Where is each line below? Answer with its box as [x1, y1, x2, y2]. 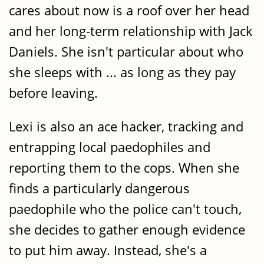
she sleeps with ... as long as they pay [9, 62, 236, 81]
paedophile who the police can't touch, [9, 200, 242, 219]
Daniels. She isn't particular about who [9, 42, 243, 61]
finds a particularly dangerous [9, 179, 190, 198]
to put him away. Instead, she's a [9, 241, 207, 260]
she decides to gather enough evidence [9, 220, 245, 239]
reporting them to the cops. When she [9, 159, 239, 177]
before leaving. [9, 83, 98, 102]
